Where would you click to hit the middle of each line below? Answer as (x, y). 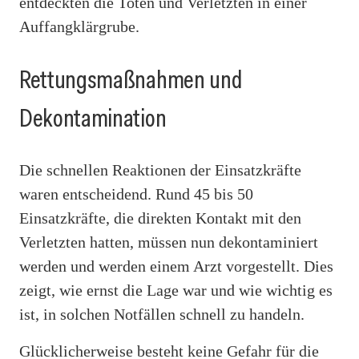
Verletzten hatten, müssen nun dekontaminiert (169, 242)
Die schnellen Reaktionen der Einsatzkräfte (160, 170)
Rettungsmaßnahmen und (131, 79)
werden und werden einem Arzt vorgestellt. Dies (176, 266)
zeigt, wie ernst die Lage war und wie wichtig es (176, 290)
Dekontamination (93, 117)
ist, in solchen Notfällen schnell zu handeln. (162, 315)
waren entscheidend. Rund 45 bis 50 (136, 194)
